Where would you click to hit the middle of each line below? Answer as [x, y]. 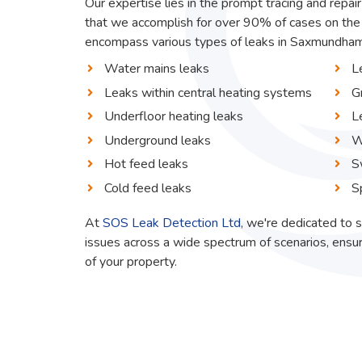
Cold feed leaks [148, 188]
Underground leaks [158, 140]
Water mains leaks [157, 68]
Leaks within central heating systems [208, 93]
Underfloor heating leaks [174, 117]
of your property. [131, 261]
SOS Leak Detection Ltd [172, 223]
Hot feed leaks [147, 164]
